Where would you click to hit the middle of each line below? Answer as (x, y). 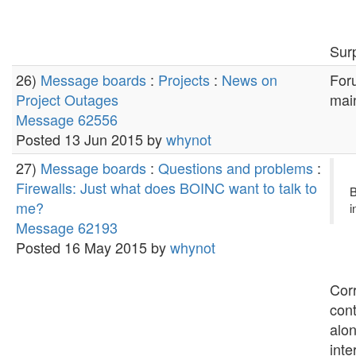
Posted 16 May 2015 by (93, 247)
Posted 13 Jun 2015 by (91, 139)
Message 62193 (67, 227)
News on (250, 79)
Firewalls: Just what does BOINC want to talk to (166, 188)
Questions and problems (236, 168)
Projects (184, 79)
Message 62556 (67, 119)
